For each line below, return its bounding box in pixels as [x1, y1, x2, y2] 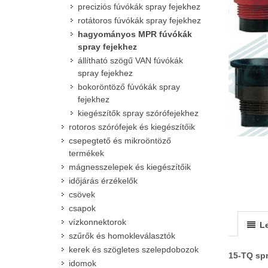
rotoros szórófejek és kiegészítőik [69, 122, 195, 132]
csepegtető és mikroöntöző [69, 136, 171, 145]
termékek [69, 148, 104, 158]
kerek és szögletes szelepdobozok [69, 245, 199, 254]
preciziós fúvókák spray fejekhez [78, 2, 200, 11]
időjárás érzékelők [69, 176, 138, 185]
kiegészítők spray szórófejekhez [78, 108, 199, 118]
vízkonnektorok [69, 217, 126, 227]
